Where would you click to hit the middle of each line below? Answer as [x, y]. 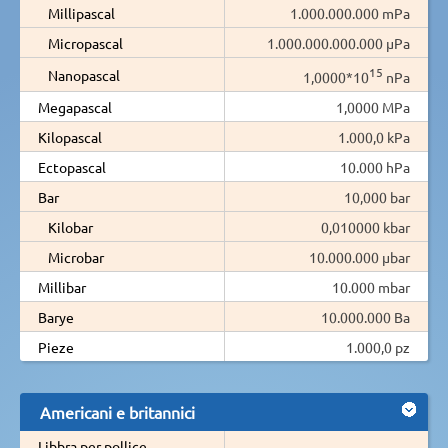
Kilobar [70, 226]
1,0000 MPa [373, 106]
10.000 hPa [375, 166]
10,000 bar [377, 196]
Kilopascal [70, 136]
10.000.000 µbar [359, 256]
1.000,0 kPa [374, 136]
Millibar [62, 286]
